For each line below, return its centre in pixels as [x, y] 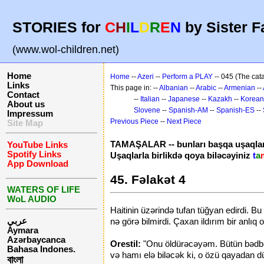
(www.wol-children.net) [66, 49]
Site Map [25, 123]
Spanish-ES [235, 110]
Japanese [184, 99]
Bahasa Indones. [41, 250]
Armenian [240, 88]
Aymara [23, 231]
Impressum [30, 114]
